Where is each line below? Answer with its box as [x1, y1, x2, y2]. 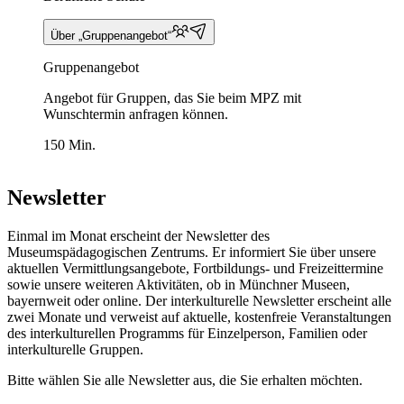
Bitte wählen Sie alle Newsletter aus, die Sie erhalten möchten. [7, 372, 363, 388]
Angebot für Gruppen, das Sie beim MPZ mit [43, 89, 301, 106]
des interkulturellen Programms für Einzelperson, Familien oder [7, 325, 367, 341]
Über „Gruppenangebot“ [50, 28, 171, 42]
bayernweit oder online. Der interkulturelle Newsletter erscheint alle [7, 292, 391, 308]
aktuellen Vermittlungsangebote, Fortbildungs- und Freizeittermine [7, 260, 383, 276]
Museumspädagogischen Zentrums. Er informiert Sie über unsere [7, 243, 376, 260]
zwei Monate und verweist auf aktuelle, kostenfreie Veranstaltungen [7, 308, 391, 325]
